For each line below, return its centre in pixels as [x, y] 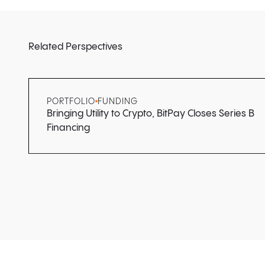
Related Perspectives [75, 47]
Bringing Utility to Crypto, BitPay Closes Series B [151, 114]
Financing [68, 128]
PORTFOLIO [71, 101]
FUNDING [117, 101]
